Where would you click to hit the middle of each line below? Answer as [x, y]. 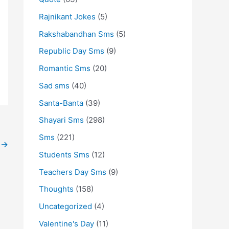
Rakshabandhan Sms [76, 34]
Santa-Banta [61, 103]
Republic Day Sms [72, 51]
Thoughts [56, 189]
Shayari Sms [61, 120]
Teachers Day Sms [73, 172]
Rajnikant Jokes [67, 16]
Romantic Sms [65, 68]
